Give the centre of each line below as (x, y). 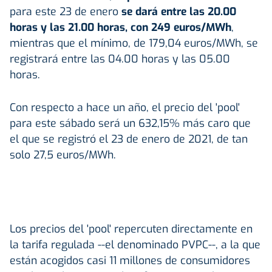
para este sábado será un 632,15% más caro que (130, 123)
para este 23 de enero (66, 11)
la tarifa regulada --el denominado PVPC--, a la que (135, 244)
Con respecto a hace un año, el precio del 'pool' (125, 107)
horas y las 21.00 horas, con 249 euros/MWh (121, 27)
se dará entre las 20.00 (179, 11)
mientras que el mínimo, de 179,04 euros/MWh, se (134, 43)
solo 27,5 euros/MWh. (63, 155)
